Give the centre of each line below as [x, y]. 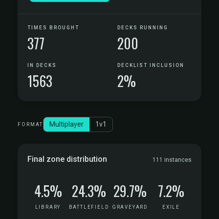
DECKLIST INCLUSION [151, 65]
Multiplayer [66, 124]
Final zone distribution [67, 159]
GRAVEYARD [130, 207]
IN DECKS [42, 65]
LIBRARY [48, 207]
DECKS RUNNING [143, 28]
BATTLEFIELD [89, 207]
